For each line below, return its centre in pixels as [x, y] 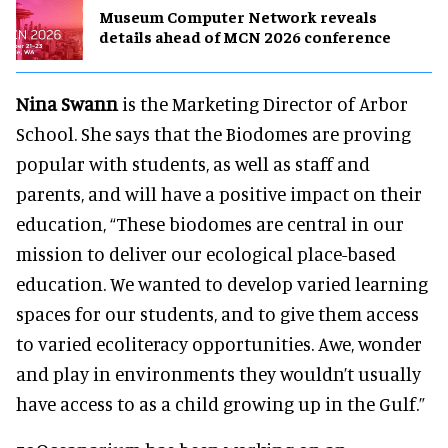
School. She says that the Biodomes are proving [213, 133]
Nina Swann [67, 103]
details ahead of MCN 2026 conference [245, 36]
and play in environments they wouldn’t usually [218, 373]
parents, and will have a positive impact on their [219, 193]
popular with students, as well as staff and [193, 163]
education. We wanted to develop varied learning [222, 283]
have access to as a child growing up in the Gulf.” [220, 403]
